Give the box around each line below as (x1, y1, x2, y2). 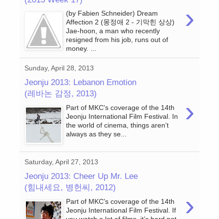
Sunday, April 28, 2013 (24, 64, 94, 72)
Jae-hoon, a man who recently (66, 27, 160, 35)
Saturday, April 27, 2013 (24, 158, 98, 166)
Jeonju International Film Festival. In (66, 112, 178, 121)
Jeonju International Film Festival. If (66, 206, 176, 215)
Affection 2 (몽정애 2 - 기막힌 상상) (66, 18, 175, 26)
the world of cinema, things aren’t (66, 121, 169, 130)
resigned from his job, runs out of (66, 36, 169, 44)
